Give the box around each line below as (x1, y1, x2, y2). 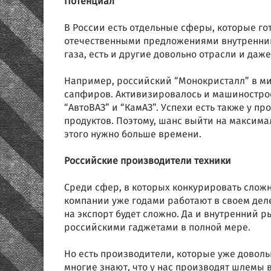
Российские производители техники (64, 154, 231, 169)
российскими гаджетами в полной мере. (64, 220, 250, 235)
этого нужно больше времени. (64, 127, 201, 142)
